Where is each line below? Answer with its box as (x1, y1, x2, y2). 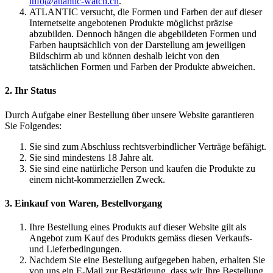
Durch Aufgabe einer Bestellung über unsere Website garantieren (5, 109, 254, 120)
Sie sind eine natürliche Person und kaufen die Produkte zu (29, 163, 255, 174)
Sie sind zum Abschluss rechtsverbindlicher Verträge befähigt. (29, 141, 266, 152)
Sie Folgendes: (5, 120, 62, 131)
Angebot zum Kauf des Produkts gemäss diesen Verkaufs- (29, 233, 252, 244)
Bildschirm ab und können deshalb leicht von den (29, 51, 219, 62)
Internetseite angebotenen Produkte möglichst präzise (29, 18, 233, 29)
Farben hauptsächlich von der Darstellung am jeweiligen (29, 40, 246, 51)
